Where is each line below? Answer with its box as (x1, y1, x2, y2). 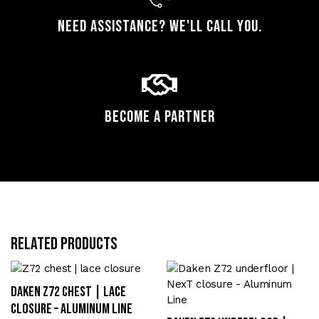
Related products (11, 234, 117, 255)
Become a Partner (104, 107, 215, 127)
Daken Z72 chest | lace (11, 283, 126, 301)
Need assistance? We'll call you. (57, 16, 262, 37)
